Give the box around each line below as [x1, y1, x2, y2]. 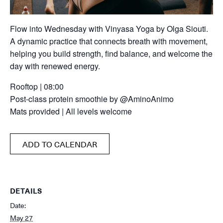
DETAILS [10, 186, 42, 196]
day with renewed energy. [10, 60, 100, 72]
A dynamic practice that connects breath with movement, [10, 35, 208, 47]
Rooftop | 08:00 [10, 81, 64, 92]
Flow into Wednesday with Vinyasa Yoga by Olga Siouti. [10, 23, 208, 34]
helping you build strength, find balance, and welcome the [10, 48, 213, 59]
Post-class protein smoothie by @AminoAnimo [10, 93, 174, 105]
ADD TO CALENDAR [22, 138, 97, 150]
